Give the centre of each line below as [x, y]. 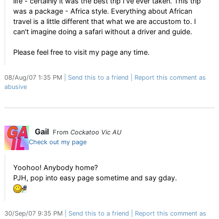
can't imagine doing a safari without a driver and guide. [103, 32]
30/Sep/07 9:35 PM [34, 214]
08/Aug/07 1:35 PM [34, 77]
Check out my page [58, 142]
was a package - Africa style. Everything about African [103, 11]
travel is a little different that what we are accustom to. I [105, 21]
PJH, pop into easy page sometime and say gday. [95, 178]
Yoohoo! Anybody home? [55, 167]
